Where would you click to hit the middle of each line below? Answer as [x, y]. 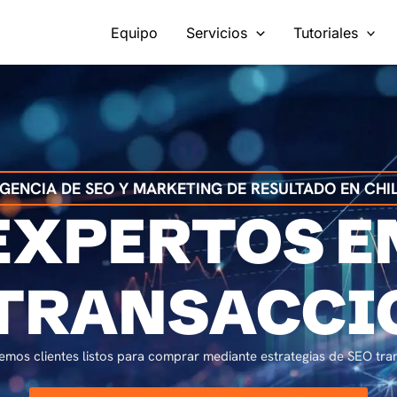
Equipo [135, 32]
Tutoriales [325, 32]
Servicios [217, 32]
